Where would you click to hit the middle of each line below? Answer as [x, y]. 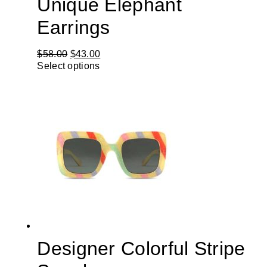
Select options [69, 66]
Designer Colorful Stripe [141, 248]
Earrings [74, 27]
